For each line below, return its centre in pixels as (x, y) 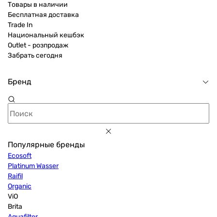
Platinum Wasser (33, 166)
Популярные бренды (46, 145)
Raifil (15, 176)
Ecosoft (20, 156)
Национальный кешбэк (46, 35)
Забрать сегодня (35, 55)
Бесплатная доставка (43, 15)
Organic (20, 186)
